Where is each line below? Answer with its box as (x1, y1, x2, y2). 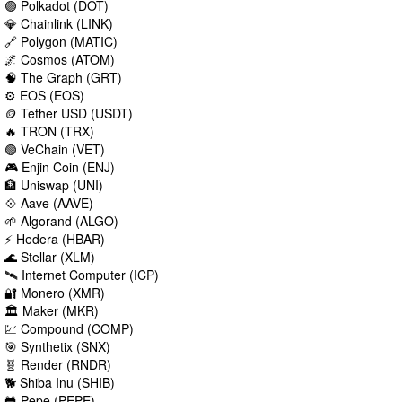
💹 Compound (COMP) (4, 319, 134, 338)
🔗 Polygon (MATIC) (4, 32, 118, 51)
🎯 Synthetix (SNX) (4, 337, 110, 356)
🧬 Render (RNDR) (4, 355, 111, 374)
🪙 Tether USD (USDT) (4, 104, 133, 123)
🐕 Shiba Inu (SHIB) (4, 373, 115, 392)
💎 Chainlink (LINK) (4, 14, 113, 33)
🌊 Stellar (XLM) (4, 248, 95, 267)
